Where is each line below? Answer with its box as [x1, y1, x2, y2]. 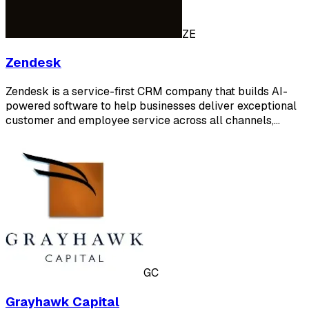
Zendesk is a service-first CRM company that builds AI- [6, 83, 288, 99]
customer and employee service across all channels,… [6, 112, 280, 128]
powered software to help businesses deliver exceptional [6, 98, 297, 113]
